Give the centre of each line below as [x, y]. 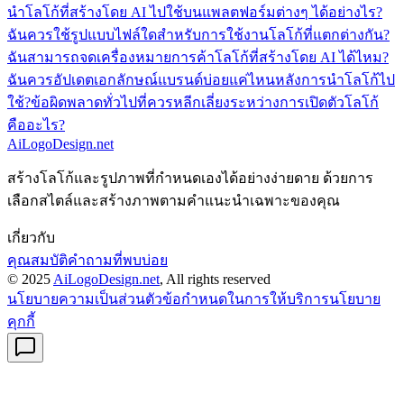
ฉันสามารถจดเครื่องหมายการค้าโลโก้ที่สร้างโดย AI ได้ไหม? [198, 57]
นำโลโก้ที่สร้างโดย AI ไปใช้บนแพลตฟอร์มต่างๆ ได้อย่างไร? [195, 12]
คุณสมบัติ [37, 260]
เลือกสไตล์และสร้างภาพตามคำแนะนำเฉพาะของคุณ [174, 200]
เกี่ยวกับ [31, 237]
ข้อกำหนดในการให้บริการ [246, 298]
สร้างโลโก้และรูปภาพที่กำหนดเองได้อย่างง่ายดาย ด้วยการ [190, 178]
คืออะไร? [36, 124]
